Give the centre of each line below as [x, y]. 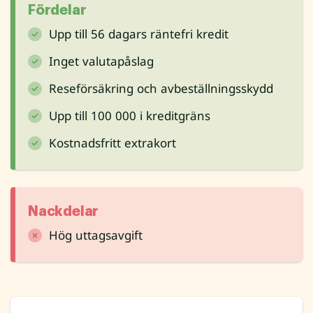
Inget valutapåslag [101, 61]
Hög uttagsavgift [96, 235]
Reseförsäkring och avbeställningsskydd [161, 89]
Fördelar [57, 10]
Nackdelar [64, 212]
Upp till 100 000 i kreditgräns [130, 116]
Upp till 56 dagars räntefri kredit [139, 34]
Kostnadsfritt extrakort [112, 143]
